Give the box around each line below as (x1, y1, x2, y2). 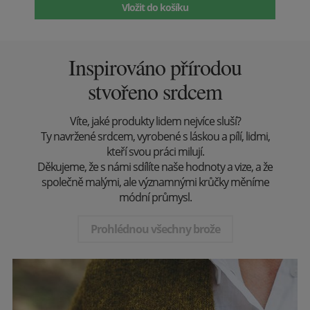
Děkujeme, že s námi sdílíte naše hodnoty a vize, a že (37, 159, 273, 175)
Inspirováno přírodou (69, 52, 241, 82)
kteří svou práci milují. (106, 144, 204, 160)
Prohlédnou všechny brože (90, 221, 220, 237)
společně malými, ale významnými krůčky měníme (41, 174, 269, 190)
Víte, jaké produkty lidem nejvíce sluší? (69, 113, 241, 129)
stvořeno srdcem (88, 76, 222, 107)
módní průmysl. (118, 190, 192, 206)
